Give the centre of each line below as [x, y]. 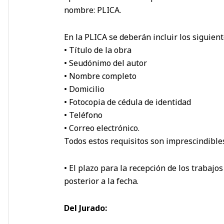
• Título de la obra [98, 50]
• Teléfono [83, 115]
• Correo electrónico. [102, 128]
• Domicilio [84, 89]
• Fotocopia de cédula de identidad [127, 102]
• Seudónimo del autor [105, 63]
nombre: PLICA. [92, 10]
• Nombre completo [100, 76]
